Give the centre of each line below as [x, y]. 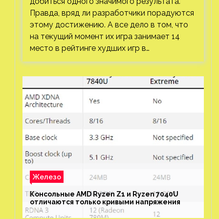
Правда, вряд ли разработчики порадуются [112, 13]
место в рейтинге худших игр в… [90, 48]
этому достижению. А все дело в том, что [109, 25]
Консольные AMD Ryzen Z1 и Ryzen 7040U [104, 194]
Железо [47, 177]
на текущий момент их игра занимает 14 [105, 36]
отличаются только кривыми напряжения [105, 202]
